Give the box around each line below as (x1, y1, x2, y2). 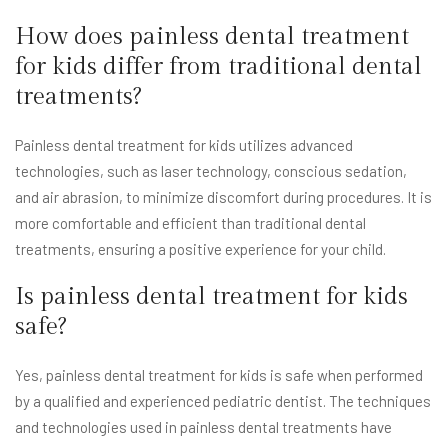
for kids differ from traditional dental (15, 53, 422, 82)
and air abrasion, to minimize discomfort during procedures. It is (15, 188, 432, 207)
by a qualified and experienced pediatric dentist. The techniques (15, 392, 431, 411)
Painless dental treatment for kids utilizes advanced (15, 136, 353, 155)
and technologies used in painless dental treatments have (15, 418, 392, 437)
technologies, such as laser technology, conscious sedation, (15, 162, 407, 181)
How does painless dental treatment (15, 23, 409, 52)
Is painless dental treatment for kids (15, 283, 408, 312)
